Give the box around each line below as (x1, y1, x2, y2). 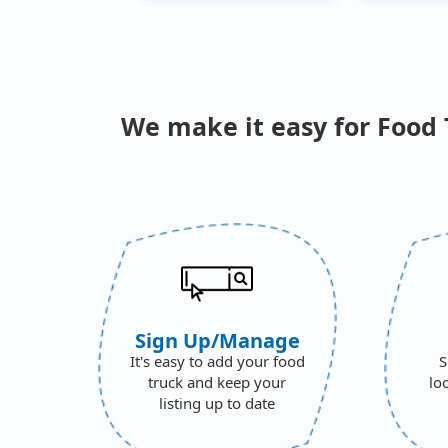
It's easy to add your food (129, 350, 305, 371)
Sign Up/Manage (134, 326, 300, 354)
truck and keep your (148, 371, 287, 392)
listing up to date (159, 392, 276, 413)
